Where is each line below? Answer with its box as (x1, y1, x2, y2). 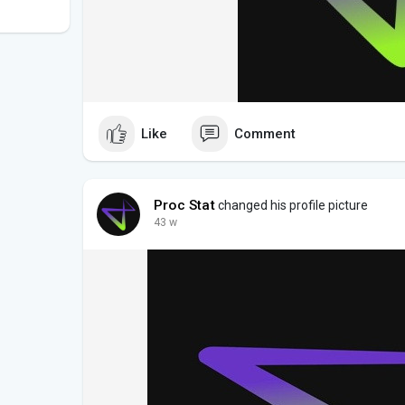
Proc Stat (154, 197, 215, 214)
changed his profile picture (214, 198, 368, 213)
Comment (234, 125, 296, 142)
